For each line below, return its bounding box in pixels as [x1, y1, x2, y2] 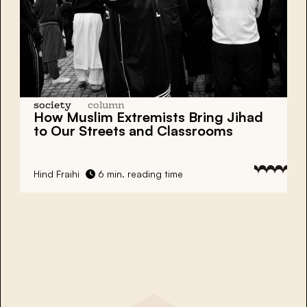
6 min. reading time [95, 167, 183, 180]
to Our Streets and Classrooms [34, 121, 233, 139]
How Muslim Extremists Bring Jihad [34, 108, 263, 125]
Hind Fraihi [34, 167, 79, 180]
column [88, 101, 125, 110]
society [34, 101, 71, 110]
